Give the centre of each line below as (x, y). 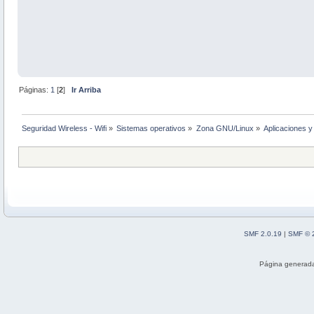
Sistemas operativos (151, 129)
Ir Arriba (87, 90)
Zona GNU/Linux (225, 129)
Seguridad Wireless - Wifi (64, 129)
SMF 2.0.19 (262, 234)
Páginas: (35, 90)
